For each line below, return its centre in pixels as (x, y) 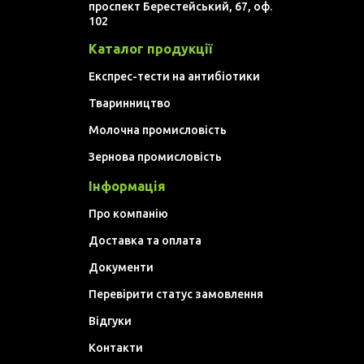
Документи (121, 267)
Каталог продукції (150, 49)
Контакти (116, 348)
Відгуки (110, 321)
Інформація (127, 186)
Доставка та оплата (145, 240)
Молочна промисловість (158, 130)
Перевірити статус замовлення (176, 294)
